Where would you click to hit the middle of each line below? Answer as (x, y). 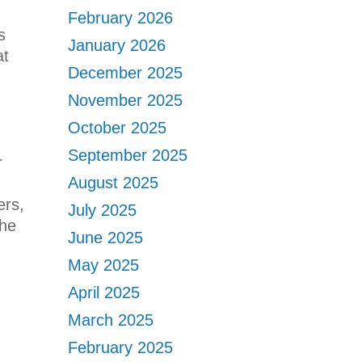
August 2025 (114, 183)
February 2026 (121, 18)
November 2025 (126, 100)
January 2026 (117, 45)
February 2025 (121, 347)
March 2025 (111, 320)
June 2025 (106, 238)
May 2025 (104, 265)
